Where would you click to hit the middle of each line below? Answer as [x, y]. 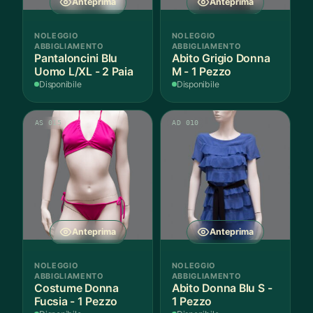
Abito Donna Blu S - [222, 289]
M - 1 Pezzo [202, 72]
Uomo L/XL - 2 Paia [84, 72]
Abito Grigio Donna [221, 59]
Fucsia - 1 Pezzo [76, 302]
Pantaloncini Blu [76, 59]
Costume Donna [77, 289]
